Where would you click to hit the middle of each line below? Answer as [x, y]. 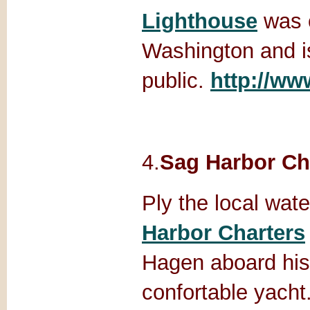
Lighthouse [200, 21]
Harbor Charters [224, 232]
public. [176, 80]
